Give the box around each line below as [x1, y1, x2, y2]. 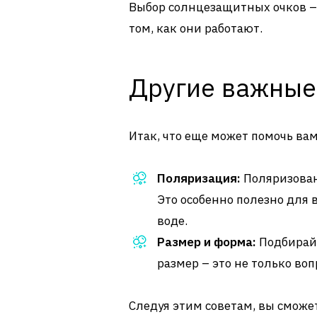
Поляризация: [157, 171, 241, 186]
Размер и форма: [157, 234, 256, 250]
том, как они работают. [129, 21, 263, 36]
